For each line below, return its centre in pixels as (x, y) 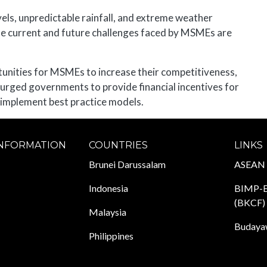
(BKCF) (249, 203)
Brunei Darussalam (127, 164)
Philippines (111, 236)
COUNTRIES (118, 145)
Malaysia (107, 212)
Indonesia (108, 188)
